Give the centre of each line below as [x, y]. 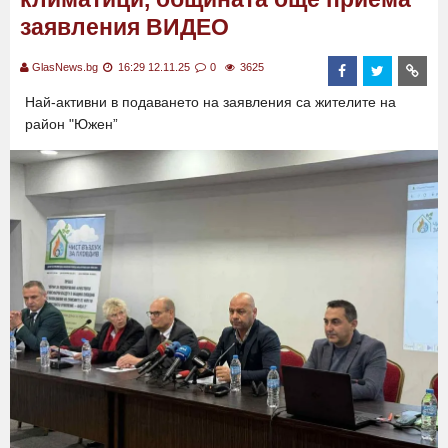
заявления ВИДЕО [124, 27]
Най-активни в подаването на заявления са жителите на [210, 102]
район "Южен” [71, 124]
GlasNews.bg [65, 67]
